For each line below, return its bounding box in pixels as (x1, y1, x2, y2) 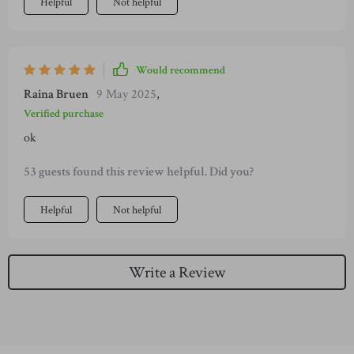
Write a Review (129, 262, 225, 283)
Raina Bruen (24, 86, 88, 103)
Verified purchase (24, 107, 104, 121)
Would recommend (136, 63, 225, 77)
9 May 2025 (96, 86, 156, 103)
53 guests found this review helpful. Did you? (24, 164, 254, 180)
